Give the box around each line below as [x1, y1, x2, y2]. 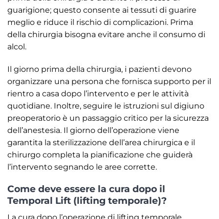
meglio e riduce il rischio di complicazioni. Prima [7, 17, 193, 27]
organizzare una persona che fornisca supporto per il [7, 76, 211, 86]
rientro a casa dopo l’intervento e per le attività [7, 88, 189, 98]
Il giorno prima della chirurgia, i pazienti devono [7, 64, 192, 74]
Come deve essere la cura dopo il [7, 183, 165, 195]
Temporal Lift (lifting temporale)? [7, 195, 167, 207]
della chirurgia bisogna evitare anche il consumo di [7, 29, 205, 39]
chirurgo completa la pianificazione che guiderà [7, 150, 193, 159]
